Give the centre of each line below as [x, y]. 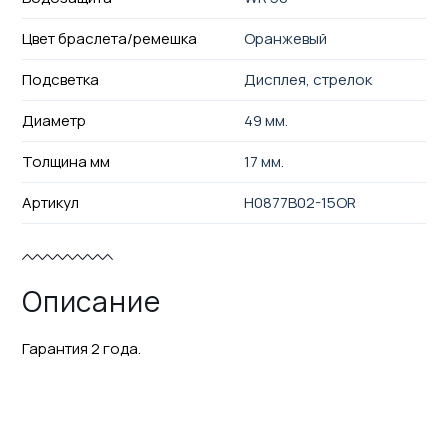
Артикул [50, 202]
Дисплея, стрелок [308, 79]
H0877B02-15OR [300, 202]
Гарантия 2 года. [81, 348]
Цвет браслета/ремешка [109, 38]
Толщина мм [65, 161]
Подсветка [60, 79]
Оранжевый [286, 38]
